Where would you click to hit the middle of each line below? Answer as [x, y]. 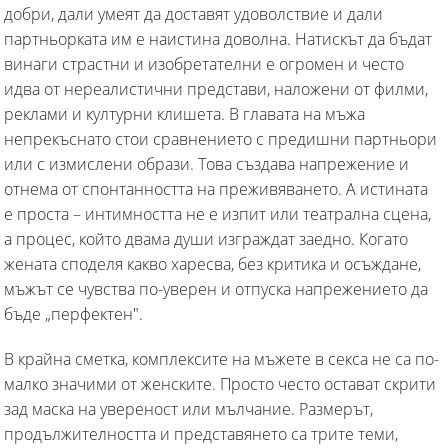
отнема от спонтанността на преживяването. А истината [216, 188]
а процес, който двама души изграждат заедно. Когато [206, 238]
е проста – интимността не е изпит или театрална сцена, [217, 213]
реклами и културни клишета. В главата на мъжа [184, 113]
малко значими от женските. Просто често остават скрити [220, 383]
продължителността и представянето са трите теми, [201, 433]
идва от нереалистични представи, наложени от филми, [216, 88]
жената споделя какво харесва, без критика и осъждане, [212, 263]
